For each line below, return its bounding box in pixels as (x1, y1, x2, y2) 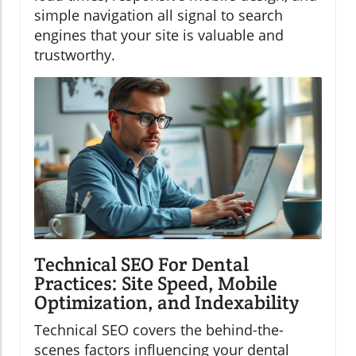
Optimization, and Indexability (34, 289, 299, 315)
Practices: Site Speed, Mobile (34, 270, 277, 296)
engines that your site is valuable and (34, 25, 284, 45)
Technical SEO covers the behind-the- (34, 319, 284, 339)
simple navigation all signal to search (34, 6, 283, 25)
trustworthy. (34, 45, 115, 65)
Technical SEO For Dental (34, 251, 249, 277)
